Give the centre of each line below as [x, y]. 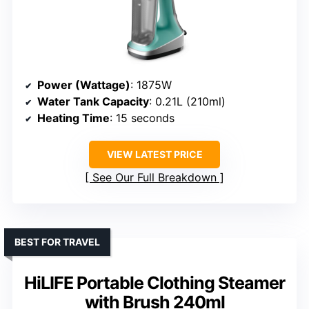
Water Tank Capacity [93, 102]
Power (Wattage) [84, 85]
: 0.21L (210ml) [187, 102]
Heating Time [73, 118]
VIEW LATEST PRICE [154, 154]
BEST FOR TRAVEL [57, 242]
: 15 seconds [142, 118]
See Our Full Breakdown [154, 178]
